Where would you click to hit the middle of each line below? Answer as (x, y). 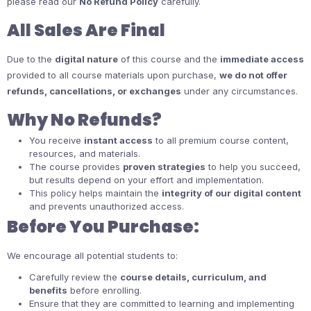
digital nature (86, 59)
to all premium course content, (221, 140)
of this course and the (169, 59)
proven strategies (164, 167)
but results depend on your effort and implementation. (146, 180)
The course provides (76, 167)
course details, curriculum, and (193, 277)
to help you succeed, (253, 167)
